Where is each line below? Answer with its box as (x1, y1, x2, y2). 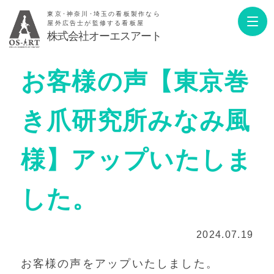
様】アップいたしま (20, 145, 253, 174)
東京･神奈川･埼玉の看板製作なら (47, 10, 161, 17)
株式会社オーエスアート (47, 30, 162, 42)
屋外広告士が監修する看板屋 (47, 20, 145, 26)
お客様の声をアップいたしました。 (20, 257, 219, 270)
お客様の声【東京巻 (20, 67, 250, 95)
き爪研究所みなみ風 (20, 106, 251, 135)
